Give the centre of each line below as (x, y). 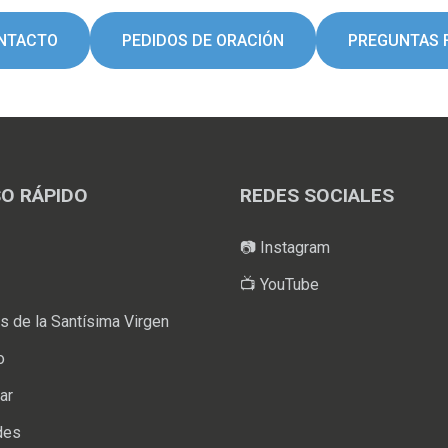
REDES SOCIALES (317, 195)
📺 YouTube (279, 284)
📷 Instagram (285, 247)
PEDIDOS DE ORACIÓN (202, 40)
